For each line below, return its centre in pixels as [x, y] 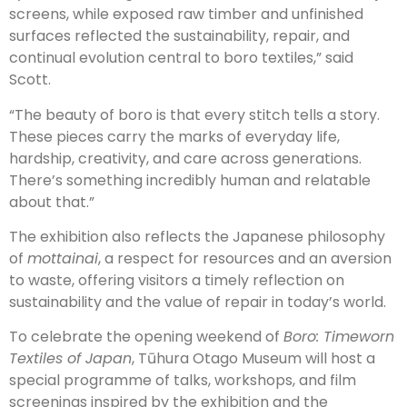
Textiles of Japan [70, 359]
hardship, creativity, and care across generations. [185, 158]
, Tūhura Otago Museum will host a [253, 359]
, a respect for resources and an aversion [245, 258]
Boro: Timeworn [339, 337]
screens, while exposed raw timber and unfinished [186, 15]
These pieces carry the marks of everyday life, [174, 136]
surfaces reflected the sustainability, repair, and [179, 36]
